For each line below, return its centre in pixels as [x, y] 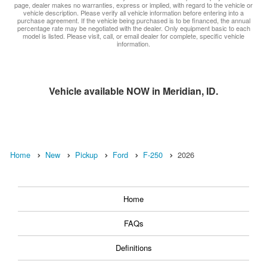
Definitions [133, 248]
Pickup [86, 155]
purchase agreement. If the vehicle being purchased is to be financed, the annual [133, 21]
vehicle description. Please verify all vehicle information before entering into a [133, 13]
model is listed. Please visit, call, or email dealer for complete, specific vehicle [133, 36]
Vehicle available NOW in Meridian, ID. [133, 91]
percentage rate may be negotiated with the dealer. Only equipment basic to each [133, 28]
